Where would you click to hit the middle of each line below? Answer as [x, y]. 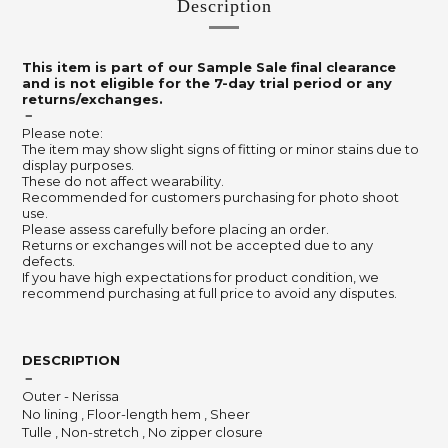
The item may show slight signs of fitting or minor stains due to [220, 149]
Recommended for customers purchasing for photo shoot [210, 197]
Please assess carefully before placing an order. [175, 229]
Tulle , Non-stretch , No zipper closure [142, 432]
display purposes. [78, 165]
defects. [48, 261]
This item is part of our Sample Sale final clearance [209, 67]
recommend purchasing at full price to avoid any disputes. [209, 293]
